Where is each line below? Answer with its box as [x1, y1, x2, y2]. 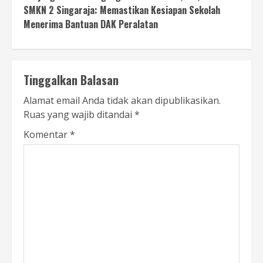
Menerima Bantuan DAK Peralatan [23, 16, 158, 31]
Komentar [23, 127, 70, 141]
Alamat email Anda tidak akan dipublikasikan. [23, 93, 221, 107]
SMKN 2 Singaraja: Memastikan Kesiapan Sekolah [23, 2, 220, 17]
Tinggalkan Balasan [23, 70, 119, 89]
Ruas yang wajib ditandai [23, 107, 134, 121]
